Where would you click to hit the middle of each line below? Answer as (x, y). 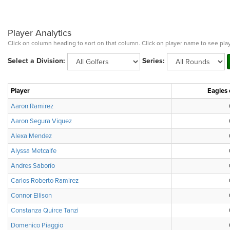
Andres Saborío (33, 166)
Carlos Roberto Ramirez (45, 181)
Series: (154, 61)
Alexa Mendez (31, 136)
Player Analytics (40, 33)
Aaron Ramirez (32, 106)
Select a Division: (36, 61)
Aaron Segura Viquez (41, 121)
